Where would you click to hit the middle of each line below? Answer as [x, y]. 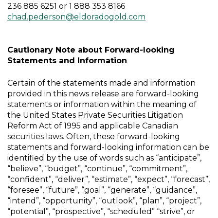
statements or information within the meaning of [102, 104]
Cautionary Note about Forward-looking [91, 50]
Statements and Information [67, 61]
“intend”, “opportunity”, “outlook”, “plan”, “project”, [104, 201]
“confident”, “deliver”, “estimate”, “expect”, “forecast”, [109, 179]
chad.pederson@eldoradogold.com [76, 17]
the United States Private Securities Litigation [95, 115]
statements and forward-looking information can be [108, 147]
